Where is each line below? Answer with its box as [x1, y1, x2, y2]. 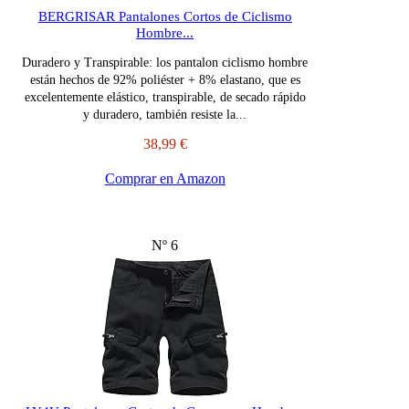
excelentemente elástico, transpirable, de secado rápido [24, 90, 306, 105]
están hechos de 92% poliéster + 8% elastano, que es [29, 73, 300, 88]
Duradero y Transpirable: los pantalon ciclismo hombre [22, 56, 309, 70]
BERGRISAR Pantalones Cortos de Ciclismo [37, 9, 292, 25]
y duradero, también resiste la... [83, 108, 247, 122]
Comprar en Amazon [104, 171, 225, 187]
